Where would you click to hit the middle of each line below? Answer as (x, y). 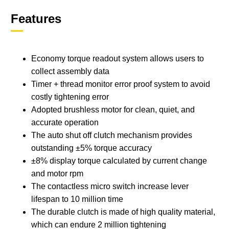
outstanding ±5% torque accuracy (92, 148)
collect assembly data (71, 72)
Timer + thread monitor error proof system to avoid (121, 84)
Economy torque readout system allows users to (118, 59)
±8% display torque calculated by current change (119, 161)
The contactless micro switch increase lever (110, 187)
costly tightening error (70, 97)
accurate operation (65, 123)
